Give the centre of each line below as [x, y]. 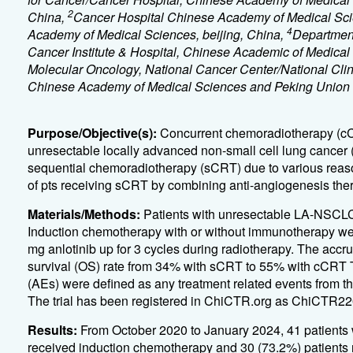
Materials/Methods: [85, 214]
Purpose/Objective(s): [93, 133]
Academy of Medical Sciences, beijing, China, [157, 34]
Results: [54, 330]
